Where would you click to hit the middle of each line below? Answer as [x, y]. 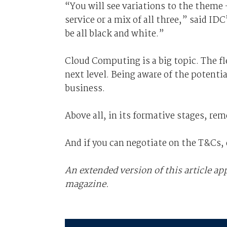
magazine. [87, 184]
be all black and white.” [114, 34]
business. [85, 89]
